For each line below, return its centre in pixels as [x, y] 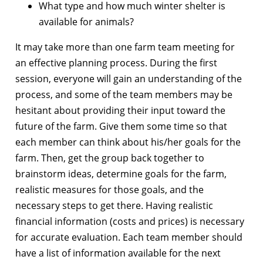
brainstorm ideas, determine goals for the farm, [121, 173]
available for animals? [86, 21]
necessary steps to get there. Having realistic [114, 205]
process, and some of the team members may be [124, 94]
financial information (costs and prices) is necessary [130, 221]
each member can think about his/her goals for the [128, 142]
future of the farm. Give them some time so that [121, 126]
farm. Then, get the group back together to [110, 158]
